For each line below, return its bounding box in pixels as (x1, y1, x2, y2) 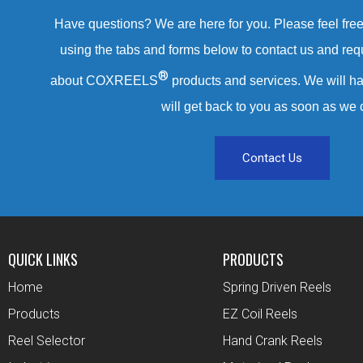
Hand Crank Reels (222, 333, 322, 349)
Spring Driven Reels (222, 280, 331, 296)
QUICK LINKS (8, 249, 78, 271)
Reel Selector (8, 333, 85, 349)
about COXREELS (49, 74, 158, 88)
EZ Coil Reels (222, 306, 297, 322)
